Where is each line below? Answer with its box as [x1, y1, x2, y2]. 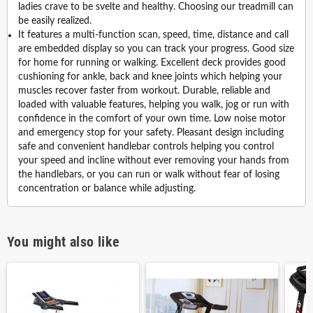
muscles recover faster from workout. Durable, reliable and [18, 86, 270, 96]
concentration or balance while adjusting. [18, 184, 196, 194]
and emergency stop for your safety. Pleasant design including [18, 128, 284, 138]
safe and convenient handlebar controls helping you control [18, 142, 274, 152]
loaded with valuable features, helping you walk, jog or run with [18, 100, 289, 110]
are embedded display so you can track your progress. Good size [18, 44, 294, 54]
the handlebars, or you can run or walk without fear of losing [18, 170, 279, 180]
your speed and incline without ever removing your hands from [18, 156, 289, 166]
